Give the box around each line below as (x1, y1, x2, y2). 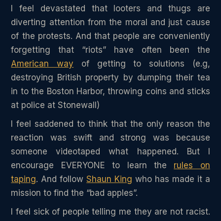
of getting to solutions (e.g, (74, 58, 210, 69)
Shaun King (86, 174, 133, 184)
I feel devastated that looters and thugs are (11, 3, 210, 13)
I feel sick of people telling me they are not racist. (11, 206, 210, 217)
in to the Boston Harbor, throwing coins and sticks (11, 86, 210, 96)
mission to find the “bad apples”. (11, 187, 138, 198)
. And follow (36, 174, 87, 184)
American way (11, 58, 74, 69)
